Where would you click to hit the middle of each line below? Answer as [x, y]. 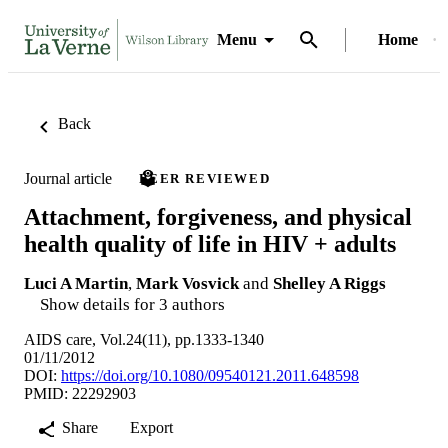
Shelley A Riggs [329, 283]
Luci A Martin [76, 283]
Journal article [68, 178]
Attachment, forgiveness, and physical [218, 216]
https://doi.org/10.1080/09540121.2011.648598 [210, 375]
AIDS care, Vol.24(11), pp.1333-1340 [144, 339]
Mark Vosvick [187, 283]
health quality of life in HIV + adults [210, 243]
